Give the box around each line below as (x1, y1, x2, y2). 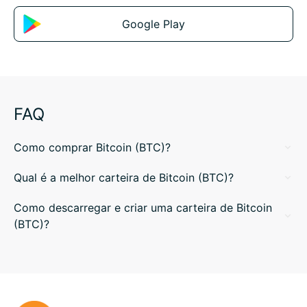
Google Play (122, 17, 185, 31)
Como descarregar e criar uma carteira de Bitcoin (14, 201, 272, 214)
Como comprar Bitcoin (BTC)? (14, 140, 171, 154)
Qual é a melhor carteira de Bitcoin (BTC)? (14, 171, 234, 184)
